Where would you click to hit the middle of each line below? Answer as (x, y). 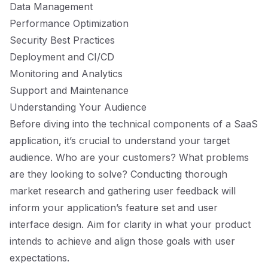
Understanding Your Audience (78, 107)
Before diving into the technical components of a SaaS (134, 124)
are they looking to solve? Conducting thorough (118, 174)
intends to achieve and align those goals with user (122, 241)
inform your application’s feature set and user (114, 208)
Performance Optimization (69, 23)
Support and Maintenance (69, 90)
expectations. (39, 258)
